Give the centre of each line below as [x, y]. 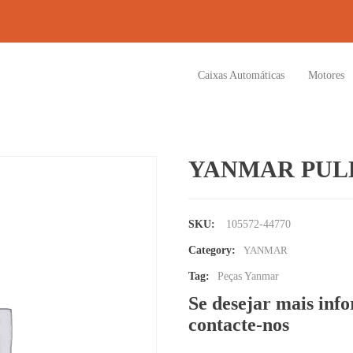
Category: [212, 250]
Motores [326, 75]
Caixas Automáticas [241, 75]
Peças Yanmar [248, 276]
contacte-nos [239, 325]
